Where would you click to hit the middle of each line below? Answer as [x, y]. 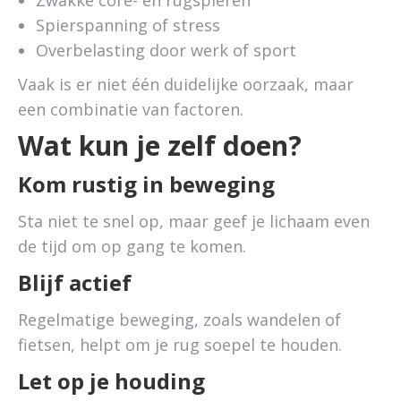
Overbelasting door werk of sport [166, 50]
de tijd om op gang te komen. [132, 246]
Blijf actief [75, 282]
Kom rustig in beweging [146, 184]
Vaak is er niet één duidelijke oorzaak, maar [186, 84]
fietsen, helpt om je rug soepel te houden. [180, 345]
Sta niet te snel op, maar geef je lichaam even [194, 221]
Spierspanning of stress [128, 25]
